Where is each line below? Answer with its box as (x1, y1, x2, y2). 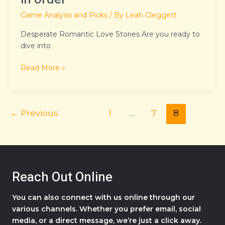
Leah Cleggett (126, 11, 177, 20)
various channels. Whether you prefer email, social (12, 204, 201, 214)
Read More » (21, 63, 65, 73)
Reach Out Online (12, 168, 113, 187)
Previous (19, 107, 58, 119)
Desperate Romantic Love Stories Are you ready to (21, 30, 200, 39)
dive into (21, 41, 51, 51)
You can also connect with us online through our (12, 193, 195, 202)
